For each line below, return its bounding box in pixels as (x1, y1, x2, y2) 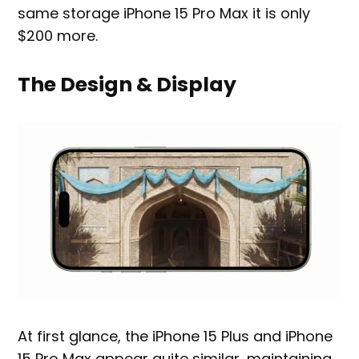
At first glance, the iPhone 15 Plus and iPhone (18, 326, 333, 347)
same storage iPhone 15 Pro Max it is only (18, 2, 311, 23)
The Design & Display (18, 70, 237, 99)
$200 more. (18, 25, 103, 46)
